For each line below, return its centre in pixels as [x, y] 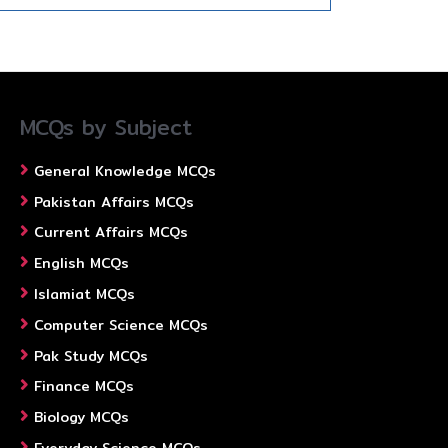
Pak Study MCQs [91, 355]
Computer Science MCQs [121, 324]
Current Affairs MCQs [111, 232]
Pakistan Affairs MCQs [114, 201]
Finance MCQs [84, 386]
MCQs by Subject [106, 128]
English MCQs [81, 263]
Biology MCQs [81, 417]
